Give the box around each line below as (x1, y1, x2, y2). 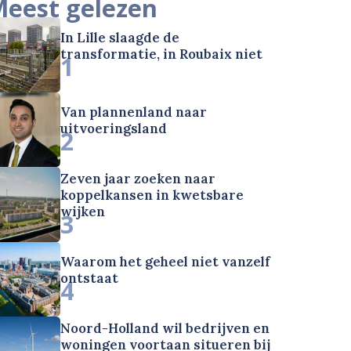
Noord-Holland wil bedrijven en (60, 319, 270, 337)
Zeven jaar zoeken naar (60, 170, 216, 188)
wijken (60, 203, 106, 221)
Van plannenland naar (60, 103, 208, 121)
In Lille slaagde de (60, 28, 180, 46)
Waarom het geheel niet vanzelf (60, 252, 271, 270)
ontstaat (60, 269, 119, 287)
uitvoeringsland (60, 120, 168, 138)
